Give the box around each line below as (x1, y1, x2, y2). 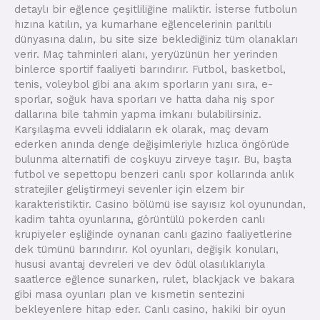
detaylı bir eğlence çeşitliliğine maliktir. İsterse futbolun (14, 2, 297, 16)
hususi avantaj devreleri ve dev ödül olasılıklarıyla (14, 257, 265, 271)
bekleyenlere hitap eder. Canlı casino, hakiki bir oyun (14, 302, 286, 316)
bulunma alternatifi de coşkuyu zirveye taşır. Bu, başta (14, 152, 291, 166)
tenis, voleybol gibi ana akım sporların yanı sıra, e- (14, 77, 273, 91)
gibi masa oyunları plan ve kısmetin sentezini (14, 287, 244, 301)
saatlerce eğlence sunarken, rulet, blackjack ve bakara (14, 272, 294, 286)
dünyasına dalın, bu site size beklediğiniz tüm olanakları (14, 32, 298, 46)
